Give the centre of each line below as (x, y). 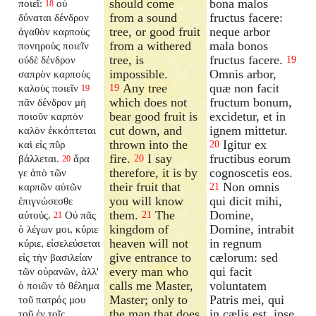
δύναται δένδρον (54, 17)
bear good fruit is (154, 116)
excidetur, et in (248, 116)
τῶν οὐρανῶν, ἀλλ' (59, 271)
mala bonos (239, 45)
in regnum (236, 243)
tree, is (127, 60)
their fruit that (145, 187)
